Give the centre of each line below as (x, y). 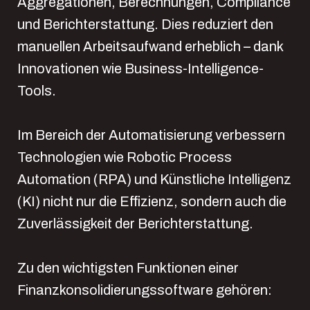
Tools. (37, 90)
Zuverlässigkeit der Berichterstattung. (135, 223)
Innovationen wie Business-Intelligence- (140, 68)
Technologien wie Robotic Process (125, 157)
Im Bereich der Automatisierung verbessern (151, 135)
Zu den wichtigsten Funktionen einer (128, 267)
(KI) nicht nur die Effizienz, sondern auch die (152, 201)
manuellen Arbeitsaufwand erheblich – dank (150, 46)
